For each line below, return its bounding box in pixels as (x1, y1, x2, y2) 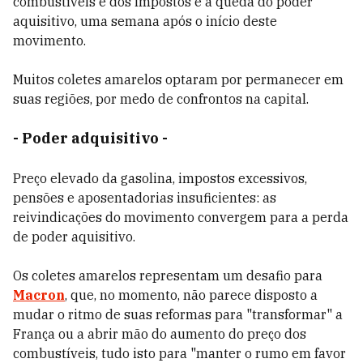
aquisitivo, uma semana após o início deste (13, 13, 277, 29)
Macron (13, 287, 65, 303)
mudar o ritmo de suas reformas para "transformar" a (13, 306, 343, 322)
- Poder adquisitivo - (13, 129, 168, 147)
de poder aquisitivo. (13, 228, 135, 245)
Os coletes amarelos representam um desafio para (13, 267, 322, 284)
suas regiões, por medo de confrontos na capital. (13, 91, 309, 107)
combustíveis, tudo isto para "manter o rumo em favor (13, 345, 346, 361)
